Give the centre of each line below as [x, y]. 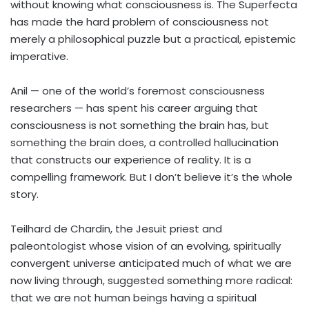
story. [24, 194]
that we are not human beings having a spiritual [133, 297]
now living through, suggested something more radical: [151, 280]
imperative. [39, 56]
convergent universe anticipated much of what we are [151, 263]
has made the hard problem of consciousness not [140, 21]
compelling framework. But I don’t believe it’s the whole [151, 177]
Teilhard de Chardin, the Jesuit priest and [116, 228]
